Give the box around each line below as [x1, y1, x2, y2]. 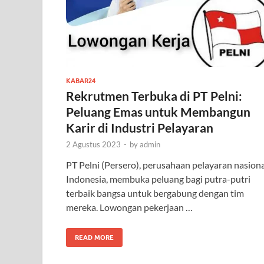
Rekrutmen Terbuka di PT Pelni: [66, 88, 242, 103]
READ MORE [75, 233, 114, 242]
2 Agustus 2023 [66, 139, 121, 149]
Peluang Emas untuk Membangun [66, 104, 250, 119]
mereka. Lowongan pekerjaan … [66, 201, 193, 213]
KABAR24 [66, 76, 95, 85]
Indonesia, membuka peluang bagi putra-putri [66, 173, 250, 184]
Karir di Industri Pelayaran [66, 120, 213, 135]
